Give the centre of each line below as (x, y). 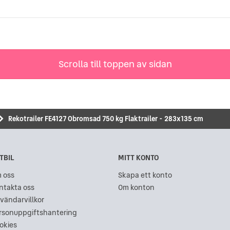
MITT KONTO (138, 157)
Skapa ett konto (145, 175)
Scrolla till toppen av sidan (115, 64)
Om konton (136, 187)
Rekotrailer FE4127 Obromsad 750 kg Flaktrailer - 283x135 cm (106, 118)
